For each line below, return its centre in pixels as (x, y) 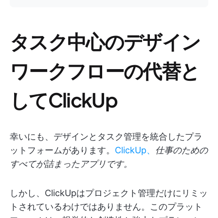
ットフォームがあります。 (62, 150)
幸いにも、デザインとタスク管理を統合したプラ (106, 137)
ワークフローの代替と (105, 71)
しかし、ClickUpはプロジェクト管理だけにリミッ (109, 193)
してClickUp (64, 100)
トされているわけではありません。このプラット (106, 207)
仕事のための (182, 150)
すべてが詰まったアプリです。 (71, 164)
